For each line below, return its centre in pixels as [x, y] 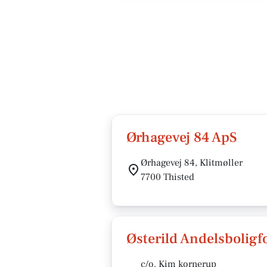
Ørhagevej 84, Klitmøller [192, 163]
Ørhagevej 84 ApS [182, 137]
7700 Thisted [167, 177]
